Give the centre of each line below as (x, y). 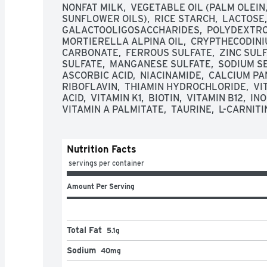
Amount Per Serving (101, 186)
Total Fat (84, 230)
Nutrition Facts (102, 149)
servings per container (106, 163)
